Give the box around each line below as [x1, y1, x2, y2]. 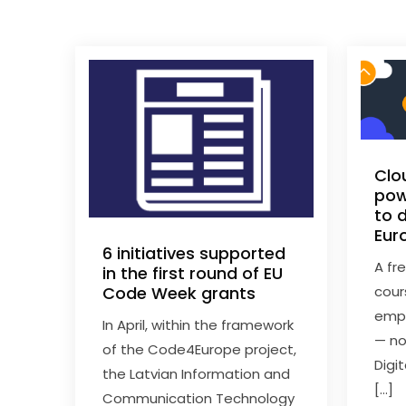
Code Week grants [102, 282, 256, 305]
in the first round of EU [102, 262, 284, 285]
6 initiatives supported [102, 242, 286, 266]
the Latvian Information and [102, 364, 291, 384]
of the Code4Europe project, [102, 340, 297, 360]
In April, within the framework [102, 315, 295, 335]
